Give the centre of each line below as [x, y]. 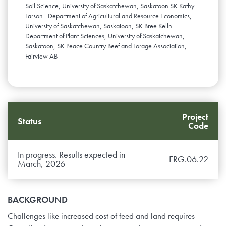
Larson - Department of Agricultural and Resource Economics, [108, 16]
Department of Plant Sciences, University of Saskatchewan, [105, 36]
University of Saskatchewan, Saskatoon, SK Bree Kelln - [100, 26]
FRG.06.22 [189, 159]
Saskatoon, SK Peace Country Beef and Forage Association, [106, 46]
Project [195, 117]
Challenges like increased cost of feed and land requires [101, 216]
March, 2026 [41, 164]
